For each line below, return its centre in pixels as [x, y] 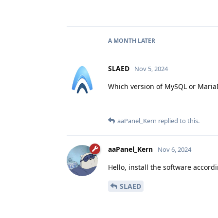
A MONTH [122, 41]
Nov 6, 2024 [174, 150]
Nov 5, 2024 [151, 69]
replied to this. [178, 121]
